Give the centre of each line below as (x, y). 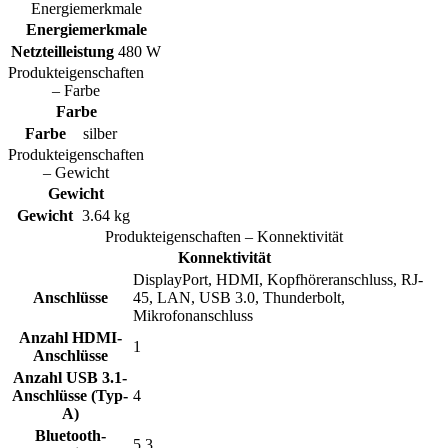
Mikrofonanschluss (193, 315)
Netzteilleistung (62, 51)
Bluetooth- (70, 435)
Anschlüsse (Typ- (70, 395)
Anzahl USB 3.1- (70, 377)
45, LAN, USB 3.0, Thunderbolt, (239, 297)
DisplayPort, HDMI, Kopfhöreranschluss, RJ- (278, 279)
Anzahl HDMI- (70, 337)
